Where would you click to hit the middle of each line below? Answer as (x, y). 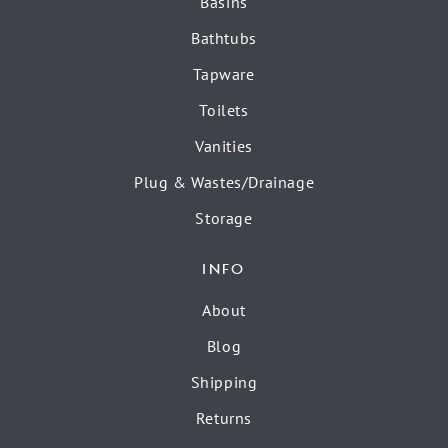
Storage (224, 218)
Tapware (224, 74)
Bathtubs (224, 38)
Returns (224, 418)
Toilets (224, 110)
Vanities (224, 146)
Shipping (224, 382)
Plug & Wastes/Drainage (224, 182)
